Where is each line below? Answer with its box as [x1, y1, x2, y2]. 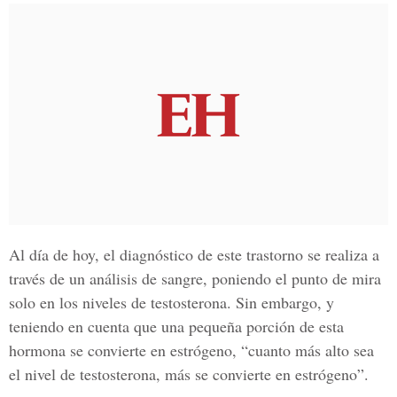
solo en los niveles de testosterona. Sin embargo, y [9, 292, 334, 313]
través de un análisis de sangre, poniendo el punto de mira [9, 268, 381, 289]
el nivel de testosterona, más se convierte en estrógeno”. [9, 363, 369, 385]
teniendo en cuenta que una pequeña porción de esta [9, 315, 344, 337]
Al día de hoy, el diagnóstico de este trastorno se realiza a [9, 244, 379, 265]
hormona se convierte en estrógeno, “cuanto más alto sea [9, 339, 374, 361]
